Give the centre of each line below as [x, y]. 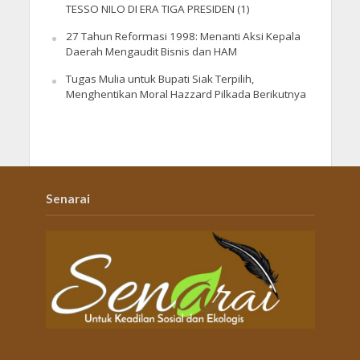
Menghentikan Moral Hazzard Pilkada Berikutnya [186, 94]
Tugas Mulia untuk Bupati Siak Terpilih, [160, 78]
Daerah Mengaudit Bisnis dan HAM [151, 51]
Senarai [67, 198]
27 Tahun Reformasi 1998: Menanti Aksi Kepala [183, 36]
